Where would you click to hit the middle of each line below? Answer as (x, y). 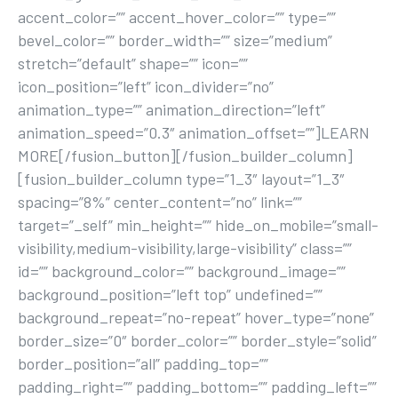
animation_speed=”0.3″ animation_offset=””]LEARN (194, 132)
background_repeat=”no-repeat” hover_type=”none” (196, 317)
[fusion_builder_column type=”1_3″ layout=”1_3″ (181, 179)
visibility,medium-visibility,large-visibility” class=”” (185, 248)
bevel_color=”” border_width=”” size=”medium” (175, 40)
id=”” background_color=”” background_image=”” (182, 271)
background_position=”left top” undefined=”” (170, 294)
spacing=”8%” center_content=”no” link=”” (160, 202)
